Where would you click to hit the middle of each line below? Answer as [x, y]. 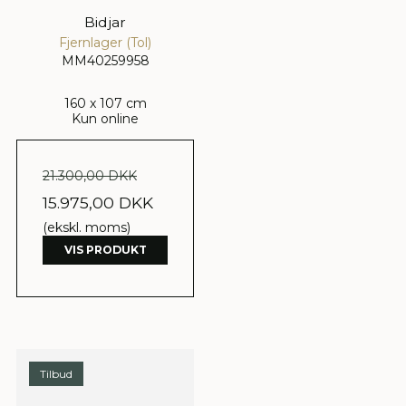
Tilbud [56, 373]
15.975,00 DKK [98, 202]
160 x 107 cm [105, 103]
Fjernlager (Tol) [105, 42]
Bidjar [105, 22]
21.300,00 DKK [90, 175]
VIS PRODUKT [105, 249]
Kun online [105, 118]
